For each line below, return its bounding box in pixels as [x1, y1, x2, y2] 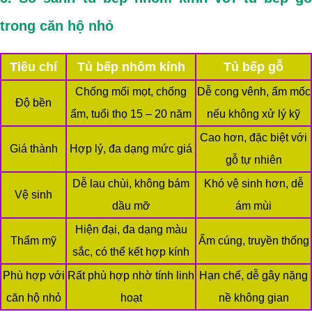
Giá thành [9, 143, 58, 155]
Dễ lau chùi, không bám [72, 178, 189, 190]
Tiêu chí [10, 60, 57, 75]
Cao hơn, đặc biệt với [200, 132, 307, 144]
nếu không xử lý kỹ [207, 108, 300, 120]
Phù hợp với [2, 270, 65, 282]
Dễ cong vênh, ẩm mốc [196, 86, 311, 98]
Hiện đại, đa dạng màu [75, 224, 187, 236]
